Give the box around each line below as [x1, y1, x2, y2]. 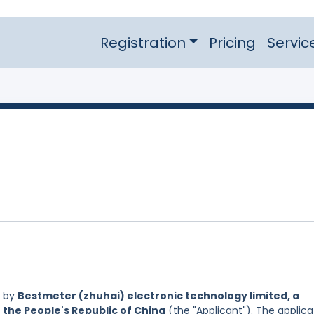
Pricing [208, 32, 256, 53]
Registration [100, 32, 186, 53]
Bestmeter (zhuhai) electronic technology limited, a [18, 289, 299, 303]
